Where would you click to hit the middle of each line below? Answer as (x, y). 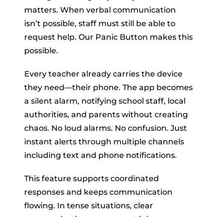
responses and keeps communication (98, 192)
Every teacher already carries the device (103, 74)
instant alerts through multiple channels (104, 141)
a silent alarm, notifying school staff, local (105, 101)
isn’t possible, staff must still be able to (100, 23)
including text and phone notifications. (101, 155)
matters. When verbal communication (100, 10)
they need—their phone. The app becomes (108, 87)
